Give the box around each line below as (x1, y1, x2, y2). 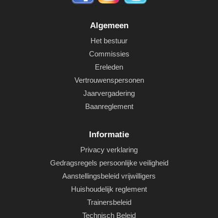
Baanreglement (85, 102, 133, 110)
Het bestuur (91, 36, 127, 45)
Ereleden (95, 63, 123, 71)
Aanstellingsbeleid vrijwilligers (62, 172, 156, 180)
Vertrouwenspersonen (74, 76, 144, 84)
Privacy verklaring (80, 145, 138, 154)
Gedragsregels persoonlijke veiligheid (50, 159, 168, 167)
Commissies (89, 50, 129, 58)
